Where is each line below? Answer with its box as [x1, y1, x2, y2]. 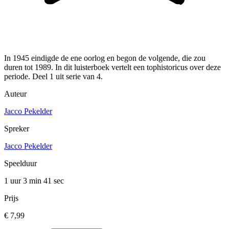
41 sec [43, 176, 64, 185]
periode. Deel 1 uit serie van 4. [4, 72, 103, 81]
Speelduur [4, 158, 37, 168]
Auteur [4, 89, 27, 98]
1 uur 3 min [4, 176, 43, 185]
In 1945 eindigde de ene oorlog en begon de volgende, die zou [4, 53, 205, 62]
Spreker [4, 124, 29, 133]
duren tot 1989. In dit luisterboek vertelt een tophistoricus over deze [4, 62, 221, 72]
